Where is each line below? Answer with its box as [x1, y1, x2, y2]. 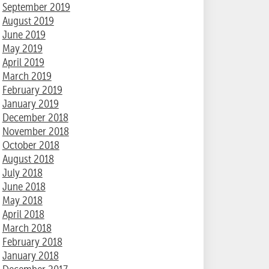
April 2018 [2, 207, 44, 222]
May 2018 [2, 193, 43, 208]
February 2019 [2, 83, 62, 97]
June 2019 [2, 28, 46, 42]
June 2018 [2, 180, 46, 194]
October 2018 [2, 138, 59, 153]
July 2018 [2, 166, 43, 180]
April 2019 [2, 55, 44, 70]
